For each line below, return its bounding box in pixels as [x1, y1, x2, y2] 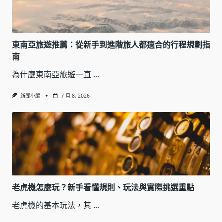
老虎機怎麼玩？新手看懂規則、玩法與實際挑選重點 [12, 182, 194, 193]
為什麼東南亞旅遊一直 [12, 68, 91, 80]
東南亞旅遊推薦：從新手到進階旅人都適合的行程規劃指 [12, 39, 210, 50]
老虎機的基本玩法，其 [12, 200, 91, 211]
